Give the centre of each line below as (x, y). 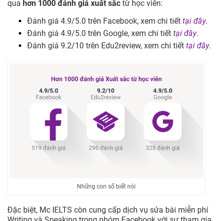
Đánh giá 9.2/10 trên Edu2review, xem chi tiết (107, 46)
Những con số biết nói (107, 187)
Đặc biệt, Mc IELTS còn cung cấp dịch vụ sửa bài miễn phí (108, 210)
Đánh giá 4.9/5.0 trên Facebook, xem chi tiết (105, 21)
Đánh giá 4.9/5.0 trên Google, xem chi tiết (100, 34)
